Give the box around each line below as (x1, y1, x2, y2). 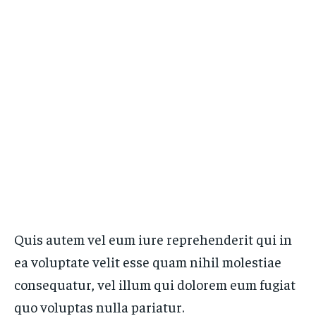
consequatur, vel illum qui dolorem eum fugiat (14, 275, 296, 293)
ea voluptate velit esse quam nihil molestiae (14, 253, 281, 270)
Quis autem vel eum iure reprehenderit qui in (14, 230, 292, 248)
